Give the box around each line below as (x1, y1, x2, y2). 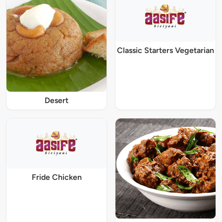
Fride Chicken (31, 172, 82, 182)
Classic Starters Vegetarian (117, 45, 214, 55)
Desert (45, 96, 68, 106)
